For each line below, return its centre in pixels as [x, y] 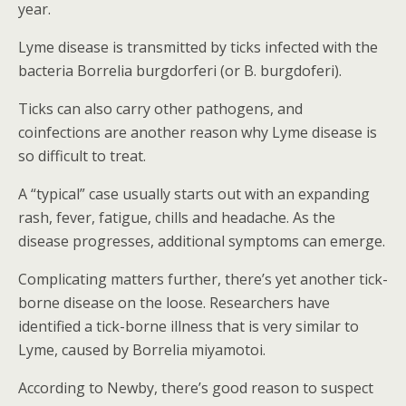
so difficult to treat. [82, 156]
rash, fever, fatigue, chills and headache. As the [177, 217]
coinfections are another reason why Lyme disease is [198, 132]
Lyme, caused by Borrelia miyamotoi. [142, 350]
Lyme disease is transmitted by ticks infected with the [198, 47]
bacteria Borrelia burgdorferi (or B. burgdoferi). [180, 71]
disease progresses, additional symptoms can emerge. [202, 241]
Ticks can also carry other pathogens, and [160, 109]
